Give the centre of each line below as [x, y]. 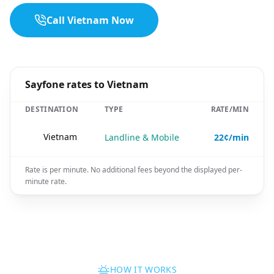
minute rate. [46, 181]
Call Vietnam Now [90, 20]
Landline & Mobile [142, 137]
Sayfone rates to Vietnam [87, 84]
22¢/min [231, 137]
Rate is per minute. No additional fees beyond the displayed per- [134, 170]
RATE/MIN [230, 109]
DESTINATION [52, 109]
